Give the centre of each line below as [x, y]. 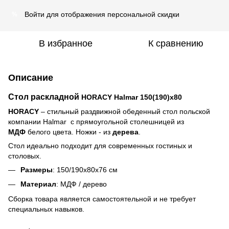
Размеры [37, 170]
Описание [31, 78]
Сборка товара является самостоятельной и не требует [102, 199]
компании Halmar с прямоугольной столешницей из [96, 122]
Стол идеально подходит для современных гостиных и [100, 146]
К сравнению [176, 43]
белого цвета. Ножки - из [69, 132]
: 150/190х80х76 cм [85, 170]
